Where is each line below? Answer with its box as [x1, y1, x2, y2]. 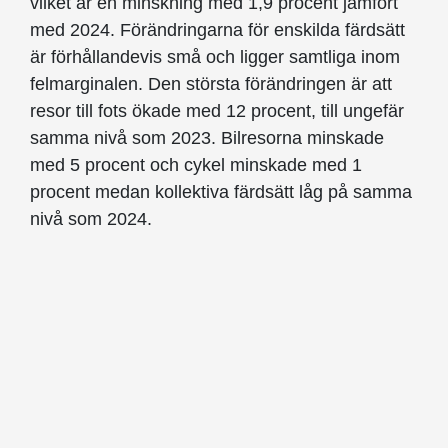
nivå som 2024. [30, 209, 152, 230]
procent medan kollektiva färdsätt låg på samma [30, 182, 412, 203]
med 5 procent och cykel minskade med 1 [30, 155, 362, 176]
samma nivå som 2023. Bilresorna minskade [30, 128, 384, 149]
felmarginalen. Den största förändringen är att [30, 74, 392, 95]
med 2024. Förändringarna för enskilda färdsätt [30, 20, 405, 41]
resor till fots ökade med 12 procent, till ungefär [30, 101, 404, 122]
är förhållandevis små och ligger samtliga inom [30, 47, 400, 68]
